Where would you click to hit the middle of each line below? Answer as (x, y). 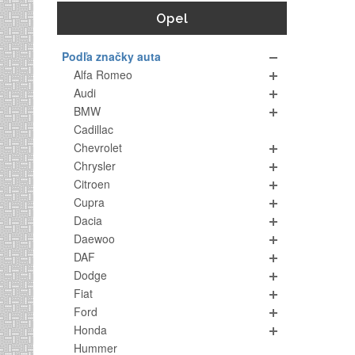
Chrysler (95, 166)
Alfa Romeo (103, 74)
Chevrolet (98, 147)
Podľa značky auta (111, 56)
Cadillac (94, 129)
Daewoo (94, 239)
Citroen (92, 184)
